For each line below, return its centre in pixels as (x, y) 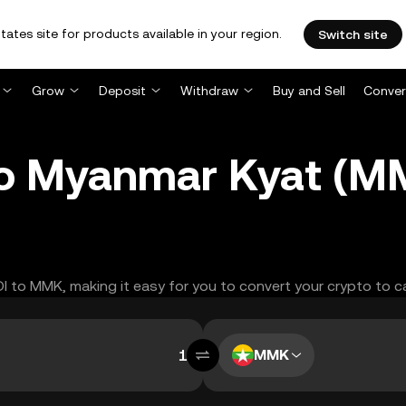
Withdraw (209, 91)
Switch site (353, 34)
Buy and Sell (309, 91)
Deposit (122, 91)
